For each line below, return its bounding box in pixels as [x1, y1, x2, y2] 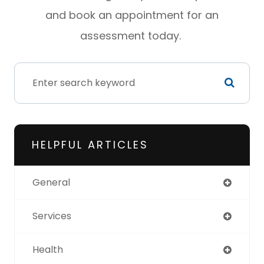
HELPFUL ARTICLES [32, 137, 148, 152]
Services [32, 209, 71, 223]
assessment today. [80, 28, 184, 43]
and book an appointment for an [45, 7, 219, 22]
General [32, 175, 70, 189]
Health [32, 242, 63, 256]
